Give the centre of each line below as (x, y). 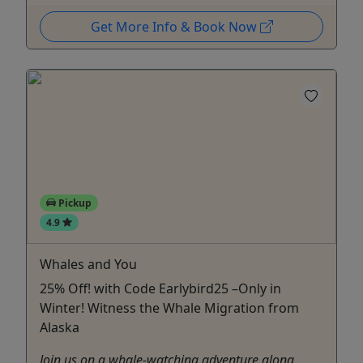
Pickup (73, 203)
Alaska (60, 327)
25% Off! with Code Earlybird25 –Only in (160, 288)
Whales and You (88, 264)
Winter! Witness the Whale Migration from (169, 307)
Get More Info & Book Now (175, 27)
